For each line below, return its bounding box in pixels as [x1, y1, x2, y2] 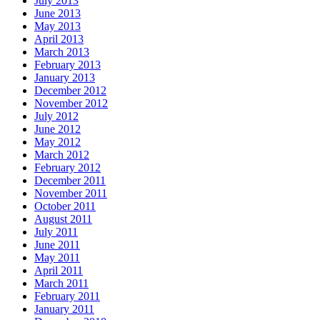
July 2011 [34, 225, 78, 238]
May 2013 [34, 19, 81, 32]
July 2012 [34, 109, 79, 122]
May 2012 [34, 135, 81, 148]
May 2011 [34, 251, 80, 264]
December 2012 [34, 84, 106, 96]
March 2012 [34, 148, 89, 161]
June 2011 [34, 238, 80, 251]
